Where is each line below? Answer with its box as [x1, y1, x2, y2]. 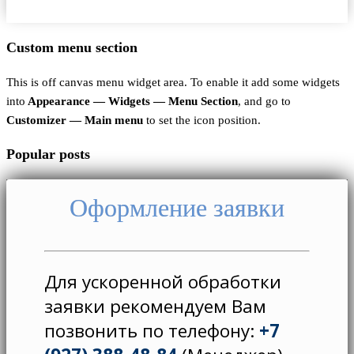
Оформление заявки [70, 193, 284, 222]
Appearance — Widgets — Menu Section [25, 94, 238, 107]
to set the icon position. [143, 113, 261, 126]
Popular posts [6, 146, 90, 163]
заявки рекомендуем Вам [44, 294, 266, 319]
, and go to [238, 94, 291, 107]
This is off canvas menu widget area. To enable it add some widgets [6, 75, 340, 88]
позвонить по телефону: [44, 318, 259, 344]
